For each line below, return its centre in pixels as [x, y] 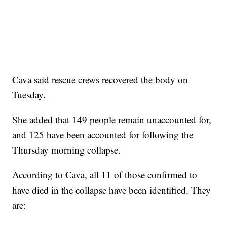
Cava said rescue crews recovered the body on [100, 80]
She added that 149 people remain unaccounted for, [112, 120]
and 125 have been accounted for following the [103, 135]
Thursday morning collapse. [67, 150]
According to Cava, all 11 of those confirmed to [105, 175]
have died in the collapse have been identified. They [112, 190]
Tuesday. [29, 95]
